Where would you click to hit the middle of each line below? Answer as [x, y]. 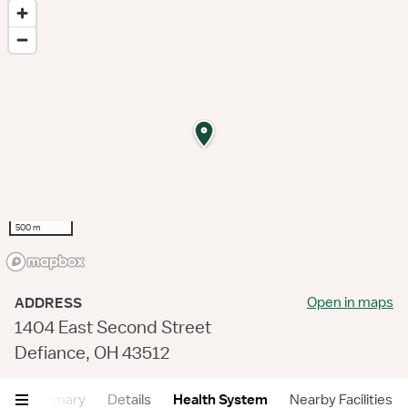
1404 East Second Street [113, 327]
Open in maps [350, 302]
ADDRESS [48, 303]
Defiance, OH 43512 [92, 352]
